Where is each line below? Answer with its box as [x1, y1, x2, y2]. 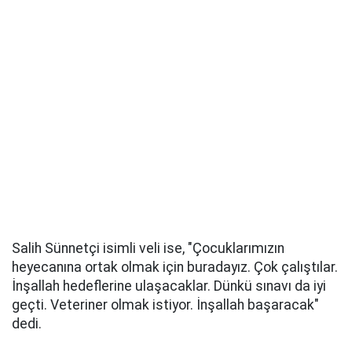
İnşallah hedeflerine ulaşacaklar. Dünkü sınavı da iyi [12, 278, 326, 295]
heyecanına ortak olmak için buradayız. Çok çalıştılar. [12, 259, 338, 276]
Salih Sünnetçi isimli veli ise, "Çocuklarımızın [12, 240, 284, 257]
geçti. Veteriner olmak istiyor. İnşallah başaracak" [12, 297, 319, 313]
